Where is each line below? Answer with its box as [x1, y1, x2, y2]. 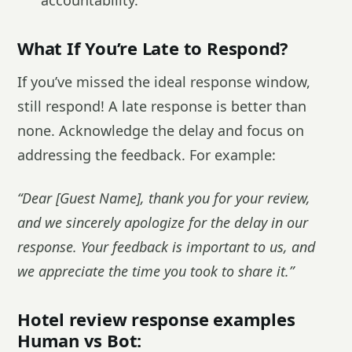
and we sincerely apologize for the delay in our [17, 213, 308, 232]
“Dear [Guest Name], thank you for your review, [17, 189, 310, 207]
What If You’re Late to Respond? [17, 36, 289, 60]
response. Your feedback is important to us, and [17, 237, 315, 256]
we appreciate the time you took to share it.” [17, 262, 294, 280]
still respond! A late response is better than [17, 97, 306, 115]
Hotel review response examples [17, 307, 295, 331]
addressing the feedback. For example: [17, 145, 276, 164]
